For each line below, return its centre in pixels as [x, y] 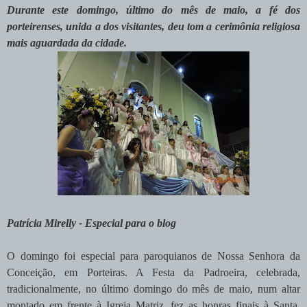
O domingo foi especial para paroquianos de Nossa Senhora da [153, 256]
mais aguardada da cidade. [67, 43]
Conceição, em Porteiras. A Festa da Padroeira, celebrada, [153, 273]
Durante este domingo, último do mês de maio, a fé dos [153, 10]
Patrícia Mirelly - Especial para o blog [91, 223]
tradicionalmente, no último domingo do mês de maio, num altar [153, 289]
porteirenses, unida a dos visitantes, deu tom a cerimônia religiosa [153, 27]
